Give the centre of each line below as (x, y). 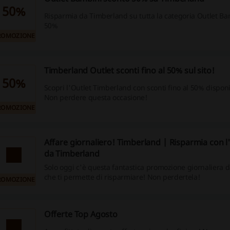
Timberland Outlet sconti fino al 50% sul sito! (129, 70)
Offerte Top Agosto (81, 214)
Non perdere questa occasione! (95, 98)
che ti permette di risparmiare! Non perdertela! (122, 177)
